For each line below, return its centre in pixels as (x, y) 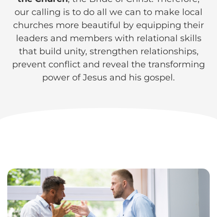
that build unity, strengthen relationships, (108, 51)
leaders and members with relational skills (108, 38)
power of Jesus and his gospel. (108, 77)
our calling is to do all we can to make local (108, 12)
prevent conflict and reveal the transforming (108, 64)
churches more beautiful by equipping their (108, 25)
